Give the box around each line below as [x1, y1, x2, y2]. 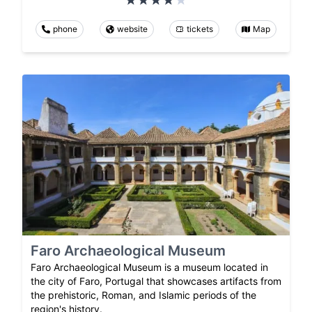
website [116, 24, 148, 35]
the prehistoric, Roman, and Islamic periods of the [31, 288, 256, 301]
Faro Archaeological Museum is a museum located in [31, 260, 268, 273]
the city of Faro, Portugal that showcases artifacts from [31, 274, 281, 287]
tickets [187, 24, 214, 35]
